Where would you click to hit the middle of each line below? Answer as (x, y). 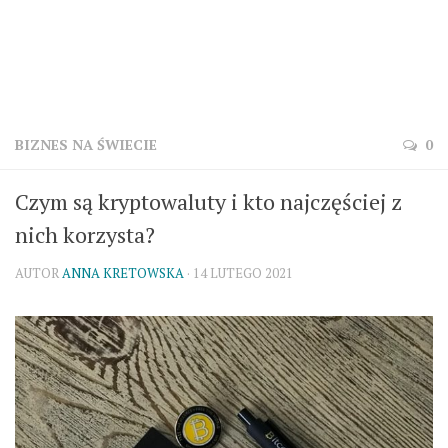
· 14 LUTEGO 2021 (238, 273)
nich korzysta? (85, 234)
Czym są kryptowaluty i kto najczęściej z (208, 201)
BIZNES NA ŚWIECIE (86, 144)
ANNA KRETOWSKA (123, 273)
